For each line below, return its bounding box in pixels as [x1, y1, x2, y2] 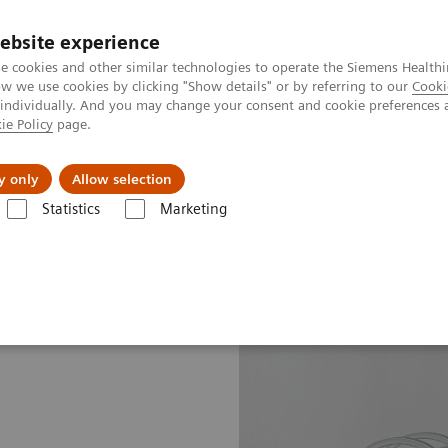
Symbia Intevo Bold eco [241, 220, 386, 237]
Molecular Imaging [104, 220, 220, 237]
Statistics [41, 200, 100, 218]
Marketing [159, 200, 227, 218]
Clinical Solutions [236, 154, 365, 174]
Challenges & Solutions [24, 154, 197, 174]
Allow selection [72, 171, 172, 187]
